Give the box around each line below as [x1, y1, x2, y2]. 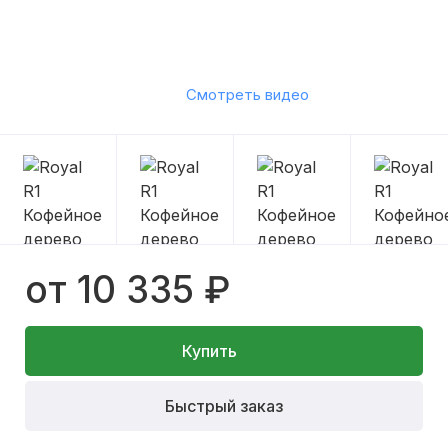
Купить [181, 340, 237, 361]
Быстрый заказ [165, 395, 283, 416]
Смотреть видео [185, 85, 309, 105]
